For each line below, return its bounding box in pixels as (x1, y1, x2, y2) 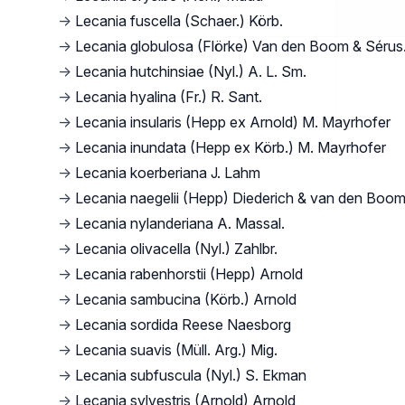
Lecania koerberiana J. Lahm (75, 164, 260, 182)
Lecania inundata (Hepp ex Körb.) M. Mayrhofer (75, 138, 386, 156)
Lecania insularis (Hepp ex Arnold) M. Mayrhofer (75, 113, 391, 131)
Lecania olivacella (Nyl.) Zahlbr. (75, 240, 278, 258)
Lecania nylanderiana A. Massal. (75, 214, 285, 232)
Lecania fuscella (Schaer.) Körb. (75, 12, 283, 30)
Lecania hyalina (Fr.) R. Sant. (75, 88, 262, 106)
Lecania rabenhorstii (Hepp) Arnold (75, 265, 303, 283)
